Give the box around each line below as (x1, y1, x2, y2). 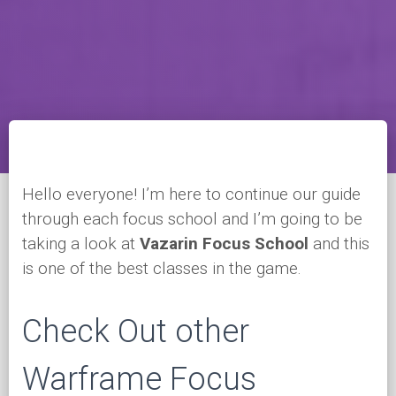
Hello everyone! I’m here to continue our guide (22, 184, 361, 204)
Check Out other (22, 313, 249, 350)
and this (308, 233, 369, 254)
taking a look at (22, 233, 140, 254)
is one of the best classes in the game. (22, 258, 301, 278)
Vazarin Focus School (140, 233, 308, 254)
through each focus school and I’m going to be (22, 209, 362, 229)
